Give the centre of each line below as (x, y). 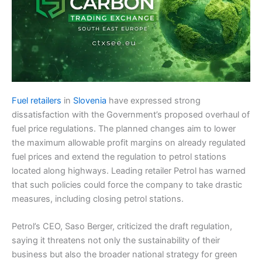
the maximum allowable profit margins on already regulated (129, 142)
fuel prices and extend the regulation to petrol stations (119, 156)
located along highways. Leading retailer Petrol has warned (129, 170)
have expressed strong (154, 100)
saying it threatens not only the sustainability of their (116, 241)
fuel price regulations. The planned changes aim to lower (124, 128)
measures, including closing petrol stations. (98, 199)
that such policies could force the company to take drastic (127, 185)
